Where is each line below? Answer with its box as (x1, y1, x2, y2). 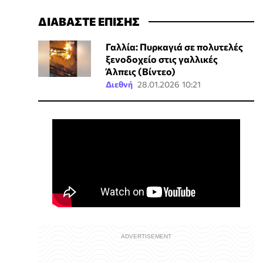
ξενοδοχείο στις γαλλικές (105, 53, 218, 65)
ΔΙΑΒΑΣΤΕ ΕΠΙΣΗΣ (38, 14, 140, 29)
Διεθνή (105, 79, 133, 90)
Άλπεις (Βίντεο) (105, 66, 176, 77)
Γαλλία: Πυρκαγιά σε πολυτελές (105, 41, 243, 53)
